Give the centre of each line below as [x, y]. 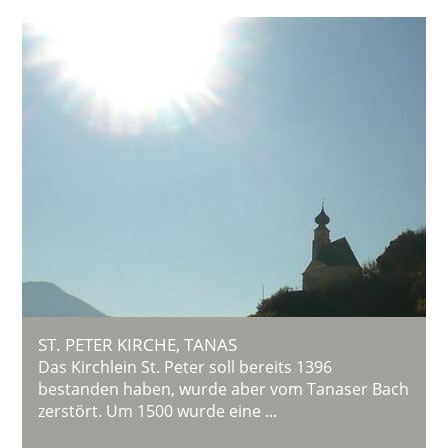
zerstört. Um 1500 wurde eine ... [158, 411]
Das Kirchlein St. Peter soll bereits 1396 [185, 367]
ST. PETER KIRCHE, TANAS [138, 344]
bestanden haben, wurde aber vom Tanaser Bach [224, 389]
